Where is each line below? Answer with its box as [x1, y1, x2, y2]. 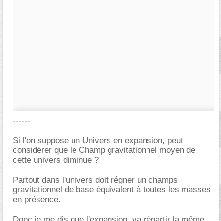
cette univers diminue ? [13, 155, 99, 165]
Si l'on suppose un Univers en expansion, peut [13, 136, 183, 145]
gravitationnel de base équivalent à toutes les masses [13, 185, 211, 194]
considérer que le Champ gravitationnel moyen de [13, 146, 195, 155]
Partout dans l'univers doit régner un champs [13, 175, 178, 184]
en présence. [13, 195, 61, 204]
